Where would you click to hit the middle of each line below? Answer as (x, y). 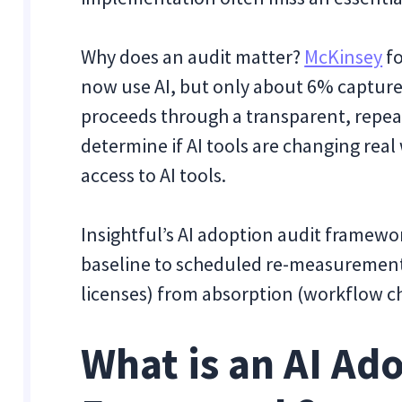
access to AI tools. (154, 175)
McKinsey (344, 57)
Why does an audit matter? (193, 57)
